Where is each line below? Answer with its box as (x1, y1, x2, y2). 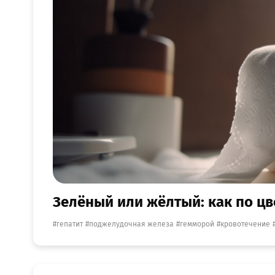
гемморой (180, 220, 214, 229)
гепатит (56, 220, 83, 229)
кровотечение (220, 220, 270, 229)
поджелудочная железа (89, 220, 174, 229)
